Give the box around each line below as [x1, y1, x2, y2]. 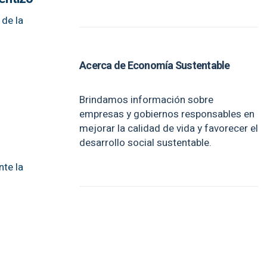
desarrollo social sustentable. [79, 135, 212, 150]
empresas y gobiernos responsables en [79, 107, 254, 122]
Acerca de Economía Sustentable [79, 58, 230, 74]
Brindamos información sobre [79, 92, 213, 107]
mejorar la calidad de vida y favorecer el [79, 121, 258, 136]
